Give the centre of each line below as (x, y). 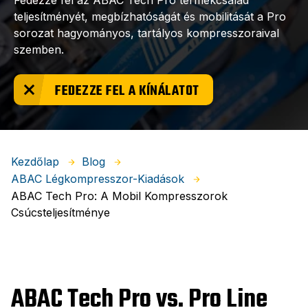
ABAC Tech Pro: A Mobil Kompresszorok (119, 196)
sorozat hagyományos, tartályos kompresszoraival (146, 33)
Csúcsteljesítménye (60, 213)
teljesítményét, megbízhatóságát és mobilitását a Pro (150, 16)
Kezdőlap (35, 161)
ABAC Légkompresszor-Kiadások (98, 179)
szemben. (39, 49)
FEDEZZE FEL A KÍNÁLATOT (127, 91)
